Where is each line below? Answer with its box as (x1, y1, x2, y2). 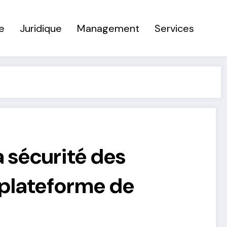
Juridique (20, 21, 62, 35)
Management (77, 21, 139, 35)
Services (155, 21, 194, 35)
